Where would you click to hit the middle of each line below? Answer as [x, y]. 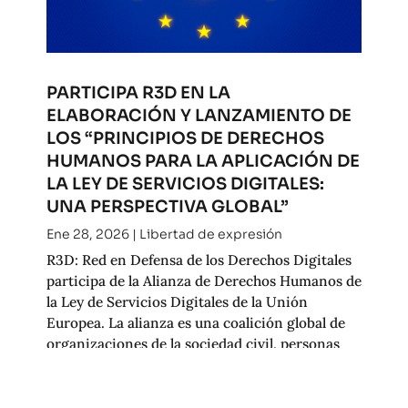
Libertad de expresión [210, 234]
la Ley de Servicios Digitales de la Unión [177, 301]
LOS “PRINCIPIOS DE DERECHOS [185, 138]
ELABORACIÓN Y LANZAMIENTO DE [199, 115]
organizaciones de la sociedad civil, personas [193, 343]
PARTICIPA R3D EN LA [138, 92]
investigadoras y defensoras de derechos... [184, 364]
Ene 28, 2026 [87, 234]
